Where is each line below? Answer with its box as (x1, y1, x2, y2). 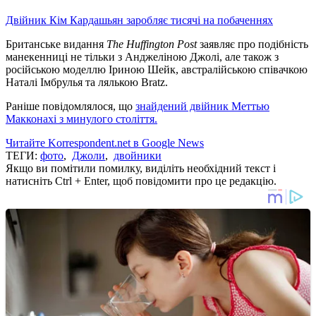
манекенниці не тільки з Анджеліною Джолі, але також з (6, 50, 279, 63)
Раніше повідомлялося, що (6, 99, 135, 112)
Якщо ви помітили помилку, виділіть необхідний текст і (6, 162, 276, 174)
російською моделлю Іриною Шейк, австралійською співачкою (6, 63, 308, 75)
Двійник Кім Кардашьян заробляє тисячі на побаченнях (6, 13, 273, 26)
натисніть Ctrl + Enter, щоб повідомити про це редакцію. (6, 174, 276, 187)
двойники (114, 149, 162, 162)
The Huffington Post (107, 37, 197, 50)
